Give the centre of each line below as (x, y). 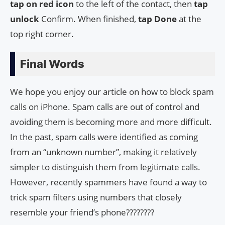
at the (189, 19)
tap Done (157, 19)
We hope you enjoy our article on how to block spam (112, 91)
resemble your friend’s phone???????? (82, 212)
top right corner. (42, 34)
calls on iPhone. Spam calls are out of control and (105, 106)
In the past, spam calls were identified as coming (104, 137)
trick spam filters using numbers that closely (96, 197)
